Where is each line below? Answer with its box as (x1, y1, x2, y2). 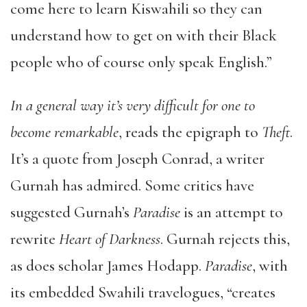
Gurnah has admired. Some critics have (10, 176, 254, 196)
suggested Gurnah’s (10, 203, 133, 223)
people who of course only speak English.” (10, 53, 272, 73)
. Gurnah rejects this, (160, 230, 290, 249)
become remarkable (10, 123, 119, 143)
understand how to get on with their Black (10, 26, 277, 46)
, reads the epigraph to (119, 123, 262, 143)
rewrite (10, 230, 59, 249)
